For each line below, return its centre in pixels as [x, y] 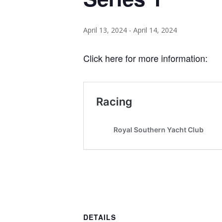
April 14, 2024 [155, 30]
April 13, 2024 [105, 30]
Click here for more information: [145, 58]
